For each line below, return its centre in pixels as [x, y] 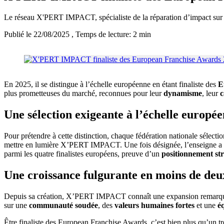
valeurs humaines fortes [154, 205]
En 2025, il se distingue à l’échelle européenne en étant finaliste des [111, 84]
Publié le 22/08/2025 [38, 34]
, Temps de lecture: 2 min [111, 34]
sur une [16, 205]
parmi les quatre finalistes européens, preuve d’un [83, 154]
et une [206, 205]
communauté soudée [63, 205]
